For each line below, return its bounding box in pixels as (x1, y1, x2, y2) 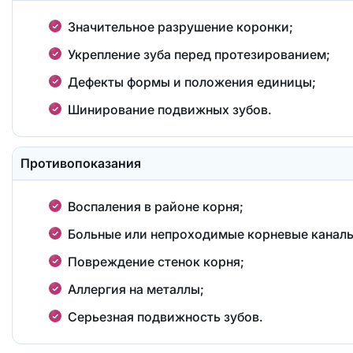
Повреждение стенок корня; (67, 253, 244, 269)
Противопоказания (20, 154, 141, 171)
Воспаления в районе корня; (67, 198, 243, 214)
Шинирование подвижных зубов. (67, 101, 272, 117)
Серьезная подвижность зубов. (67, 308, 263, 325)
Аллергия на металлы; (67, 281, 204, 297)
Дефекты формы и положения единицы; (67, 73, 316, 90)
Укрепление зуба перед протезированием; (67, 46, 330, 62)
